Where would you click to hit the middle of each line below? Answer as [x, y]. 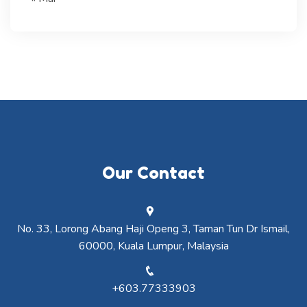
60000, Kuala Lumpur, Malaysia [153, 246]
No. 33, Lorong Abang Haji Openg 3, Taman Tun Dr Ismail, [153, 229]
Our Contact [153, 173]
